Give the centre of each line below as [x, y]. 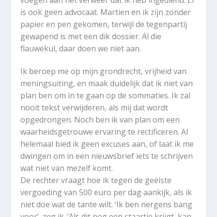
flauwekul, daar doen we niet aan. [81, 48]
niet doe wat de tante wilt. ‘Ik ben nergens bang [107, 205]
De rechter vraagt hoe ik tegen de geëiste [96, 180]
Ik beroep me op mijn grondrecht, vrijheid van [104, 71]
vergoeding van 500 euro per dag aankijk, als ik [106, 193]
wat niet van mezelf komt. [68, 168]
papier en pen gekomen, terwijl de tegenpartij [104, 24]
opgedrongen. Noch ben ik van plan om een [100, 120]
